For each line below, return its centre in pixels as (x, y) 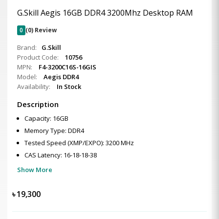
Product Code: (39, 57)
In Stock (69, 87)
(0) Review (41, 30)
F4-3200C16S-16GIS (67, 67)
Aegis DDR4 (61, 77)
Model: (28, 77)
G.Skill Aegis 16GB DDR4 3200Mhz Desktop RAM (105, 13)
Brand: (27, 47)
